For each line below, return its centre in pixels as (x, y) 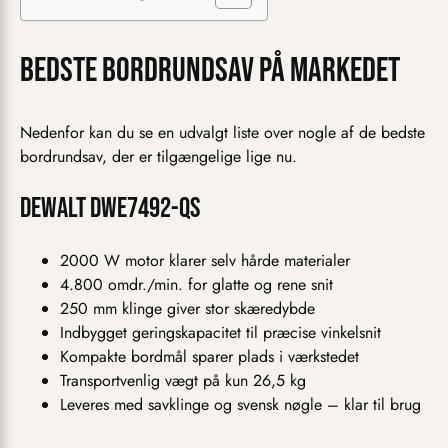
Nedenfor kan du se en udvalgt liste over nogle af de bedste (222, 133)
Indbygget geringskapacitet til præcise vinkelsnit (220, 333)
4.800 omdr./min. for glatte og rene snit (196, 285)
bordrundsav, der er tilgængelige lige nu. (158, 157)
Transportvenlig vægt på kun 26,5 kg (183, 381)
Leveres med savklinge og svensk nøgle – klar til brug (240, 405)
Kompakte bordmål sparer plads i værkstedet (209, 357)
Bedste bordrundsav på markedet (210, 71)
